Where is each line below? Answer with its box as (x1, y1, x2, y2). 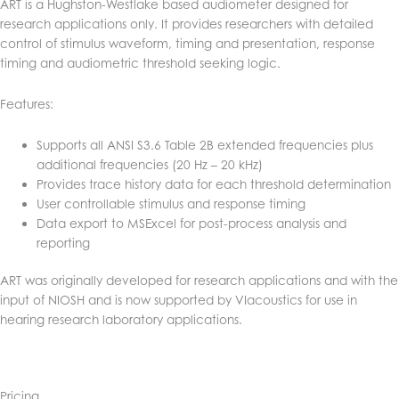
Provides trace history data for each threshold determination (37, 175, 392, 191)
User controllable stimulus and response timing (37, 195, 306, 211)
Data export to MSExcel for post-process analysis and (37, 215, 347, 231)
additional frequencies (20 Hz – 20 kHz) (37, 156, 264, 172)
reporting (37, 234, 91, 250)
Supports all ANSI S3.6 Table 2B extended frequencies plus (37, 136, 374, 152)
